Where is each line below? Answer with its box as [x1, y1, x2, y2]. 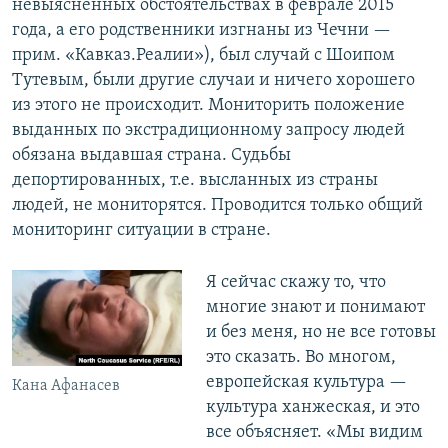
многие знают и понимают [205, 298, 425, 318]
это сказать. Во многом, [205, 348, 396, 368]
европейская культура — [205, 373, 407, 393]
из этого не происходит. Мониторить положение [12, 96, 405, 116]
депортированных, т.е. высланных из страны [12, 171, 378, 191]
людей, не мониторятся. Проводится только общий [12, 196, 423, 216]
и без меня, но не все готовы [205, 323, 436, 343]
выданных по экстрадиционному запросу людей [12, 121, 405, 141]
